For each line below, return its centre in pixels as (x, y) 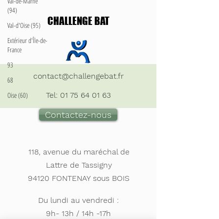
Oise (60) (18, 95)
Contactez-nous (78, 115)
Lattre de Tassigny (79, 165)
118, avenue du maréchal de (79, 152)
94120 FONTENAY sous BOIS (79, 178)
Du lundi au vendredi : (78, 200)
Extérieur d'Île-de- (27, 40)
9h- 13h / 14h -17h (78, 213)
